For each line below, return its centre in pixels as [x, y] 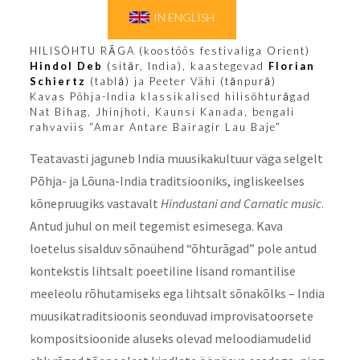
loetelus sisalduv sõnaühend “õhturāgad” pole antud [173, 249]
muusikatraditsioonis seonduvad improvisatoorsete [171, 316]
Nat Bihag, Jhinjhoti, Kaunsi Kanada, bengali [162, 112]
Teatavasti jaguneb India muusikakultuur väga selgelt [176, 159]
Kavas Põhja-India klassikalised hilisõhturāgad [170, 97]
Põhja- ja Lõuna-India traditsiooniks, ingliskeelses [167, 181]
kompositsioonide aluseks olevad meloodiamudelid [170, 339]
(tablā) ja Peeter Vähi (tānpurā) [181, 82]
